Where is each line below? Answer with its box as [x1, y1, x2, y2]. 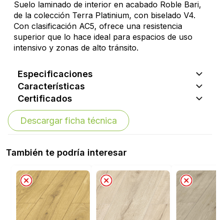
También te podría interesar [6, 147, 127, 158]
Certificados [18, 93, 72, 104]
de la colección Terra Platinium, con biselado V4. [14, 10, 195, 20]
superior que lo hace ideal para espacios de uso [14, 31, 192, 42]
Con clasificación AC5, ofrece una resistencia [14, 21, 182, 31]
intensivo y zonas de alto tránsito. [14, 42, 138, 53]
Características [18, 81, 85, 91]
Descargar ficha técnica [20, 115, 117, 126]
